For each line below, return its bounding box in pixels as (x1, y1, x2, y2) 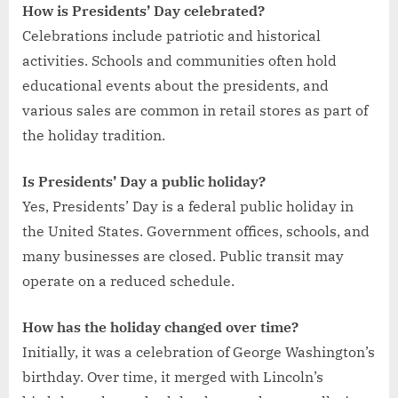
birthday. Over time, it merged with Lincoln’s (22, 367, 323, 386)
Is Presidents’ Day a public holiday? (22, 171, 266, 190)
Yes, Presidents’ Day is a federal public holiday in (22, 196, 354, 215)
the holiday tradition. (22, 125, 165, 144)
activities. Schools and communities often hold (22, 51, 337, 69)
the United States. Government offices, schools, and (22, 221, 370, 240)
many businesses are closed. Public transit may (22, 246, 344, 265)
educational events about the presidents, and (22, 76, 329, 94)
